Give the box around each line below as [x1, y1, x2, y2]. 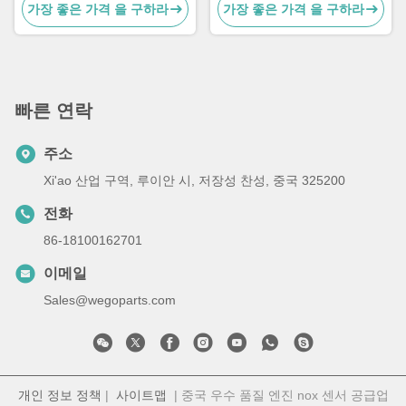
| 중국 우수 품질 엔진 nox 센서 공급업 [166, 388, 389, 403]
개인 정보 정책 [17, 388, 101, 403]
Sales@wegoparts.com [43, 293, 176, 308]
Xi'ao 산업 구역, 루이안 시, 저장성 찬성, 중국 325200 [43, 173, 345, 188]
